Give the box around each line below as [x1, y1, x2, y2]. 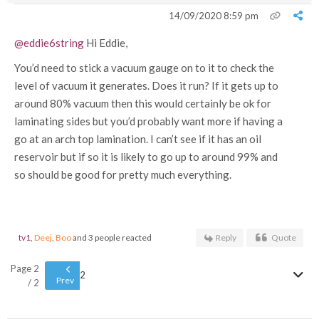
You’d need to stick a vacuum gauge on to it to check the [14, 61, 274, 74]
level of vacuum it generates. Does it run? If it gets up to [14, 79, 278, 92]
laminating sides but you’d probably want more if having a [14, 115, 283, 127]
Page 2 [10, 263, 39, 274]
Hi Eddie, [84, 36, 127, 49]
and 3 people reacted [71, 232, 152, 243]
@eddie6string [14, 36, 84, 49]
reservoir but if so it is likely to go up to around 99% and [14, 150, 278, 163]
